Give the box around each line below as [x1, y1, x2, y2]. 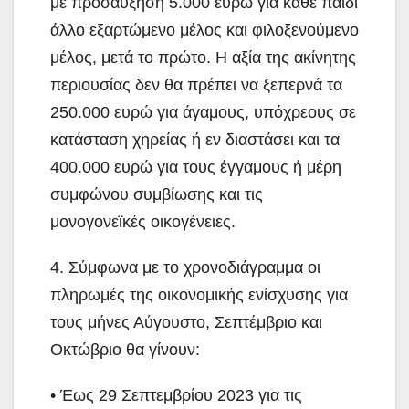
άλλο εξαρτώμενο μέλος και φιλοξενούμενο [50, 21, 359, 40]
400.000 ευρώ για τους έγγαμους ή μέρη [50, 158, 341, 177]
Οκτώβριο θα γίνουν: [50, 341, 200, 360]
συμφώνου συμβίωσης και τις [50, 185, 263, 204]
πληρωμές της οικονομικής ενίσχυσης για [50, 286, 348, 305]
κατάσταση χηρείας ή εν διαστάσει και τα [50, 131, 340, 150]
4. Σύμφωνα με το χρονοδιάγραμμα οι [50, 258, 320, 278]
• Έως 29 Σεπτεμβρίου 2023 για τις [50, 386, 302, 405]
